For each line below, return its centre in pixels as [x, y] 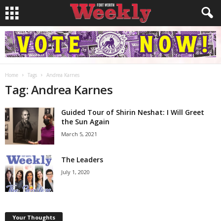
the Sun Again [85, 122]
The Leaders [82, 160]
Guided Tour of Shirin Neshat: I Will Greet [133, 112]
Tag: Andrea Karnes [59, 90]
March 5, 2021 [79, 134]
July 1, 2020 [75, 172]
